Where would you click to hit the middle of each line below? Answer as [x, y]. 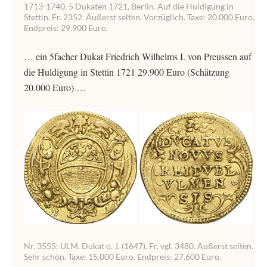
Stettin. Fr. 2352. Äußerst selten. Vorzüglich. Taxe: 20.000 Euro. [139, 17]
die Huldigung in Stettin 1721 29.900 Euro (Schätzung [127, 72]
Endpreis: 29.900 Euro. [66, 28]
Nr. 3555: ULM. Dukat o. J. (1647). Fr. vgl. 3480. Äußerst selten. [139, 246]
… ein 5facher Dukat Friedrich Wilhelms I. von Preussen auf [138, 56]
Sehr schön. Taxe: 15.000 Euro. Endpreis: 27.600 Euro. [122, 257]
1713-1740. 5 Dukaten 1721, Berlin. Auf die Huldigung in [129, 6]
